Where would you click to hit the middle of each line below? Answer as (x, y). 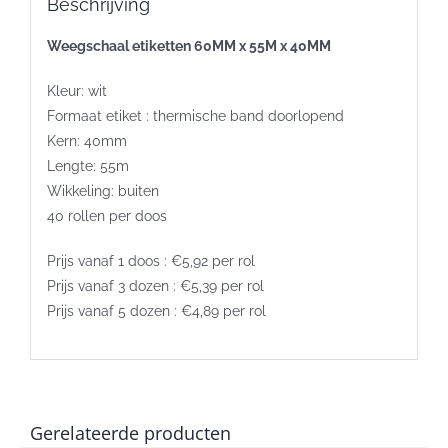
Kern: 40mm (86, 140)
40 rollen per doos (106, 215)
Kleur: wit (76, 90)
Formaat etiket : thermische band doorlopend (195, 115)
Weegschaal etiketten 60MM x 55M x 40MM (188, 45)
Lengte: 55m (87, 165)
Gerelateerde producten (130, 433)
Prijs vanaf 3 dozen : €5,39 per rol (155, 285)
